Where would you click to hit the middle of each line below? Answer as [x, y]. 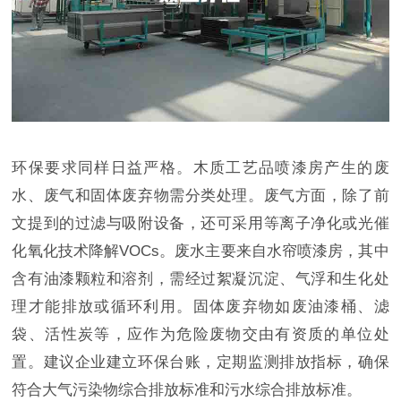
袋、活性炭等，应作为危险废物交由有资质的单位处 [200, 335]
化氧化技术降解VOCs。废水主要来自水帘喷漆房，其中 [200, 252]
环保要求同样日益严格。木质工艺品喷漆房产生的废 [200, 168]
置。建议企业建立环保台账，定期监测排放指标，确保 [200, 363]
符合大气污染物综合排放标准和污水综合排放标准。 [187, 390]
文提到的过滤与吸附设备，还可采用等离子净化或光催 [200, 224]
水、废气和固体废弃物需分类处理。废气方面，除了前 [200, 196]
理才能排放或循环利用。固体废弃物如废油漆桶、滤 [200, 307]
